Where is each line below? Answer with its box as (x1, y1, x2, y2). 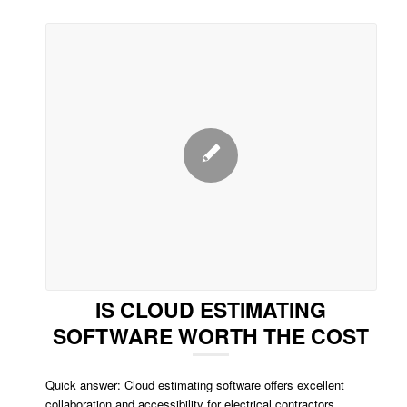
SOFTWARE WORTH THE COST (53, 320, 370, 351)
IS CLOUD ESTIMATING (95, 293, 327, 324)
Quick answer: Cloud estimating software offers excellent (45, 375, 344, 393)
